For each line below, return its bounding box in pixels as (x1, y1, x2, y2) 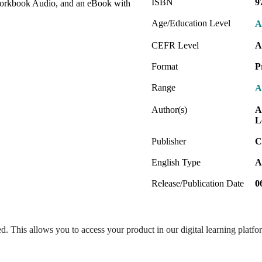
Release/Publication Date (151, 178, 244, 188)
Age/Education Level (151, 18, 230, 28)
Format (151, 61, 178, 71)
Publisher (151, 136, 186, 146)
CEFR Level (151, 40, 199, 50)
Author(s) (151, 104, 187, 115)
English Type (151, 157, 201, 167)
